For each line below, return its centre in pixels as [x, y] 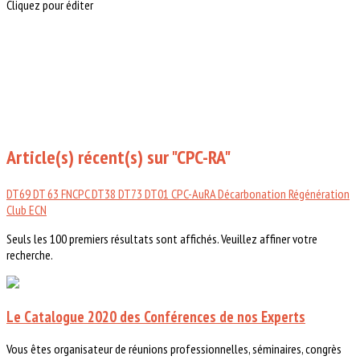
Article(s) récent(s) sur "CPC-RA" [119, 157]
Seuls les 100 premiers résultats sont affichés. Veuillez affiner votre [162, 238]
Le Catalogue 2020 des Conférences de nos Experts [156, 316]
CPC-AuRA [194, 193]
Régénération [319, 193]
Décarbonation [253, 193]
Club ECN [27, 209]
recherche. [30, 254]
